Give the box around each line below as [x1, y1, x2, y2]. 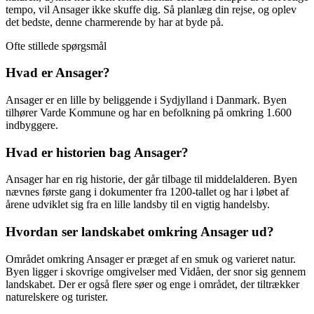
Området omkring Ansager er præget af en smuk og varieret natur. [6, 252, 296, 265]
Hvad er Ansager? [6, 65, 110, 81]
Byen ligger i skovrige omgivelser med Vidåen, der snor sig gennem [6, 265, 306, 278]
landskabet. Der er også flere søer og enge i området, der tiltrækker [6, 278, 299, 290]
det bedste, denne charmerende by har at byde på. [6, 15, 224, 28]
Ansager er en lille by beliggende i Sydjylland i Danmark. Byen [6, 94, 287, 106]
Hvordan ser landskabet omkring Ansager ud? [6, 224, 274, 240]
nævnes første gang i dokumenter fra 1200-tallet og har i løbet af [6, 186, 289, 198]
